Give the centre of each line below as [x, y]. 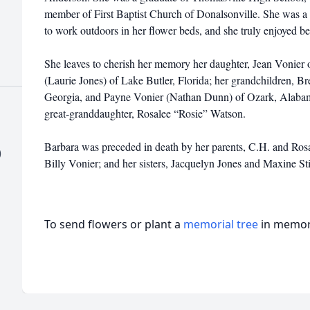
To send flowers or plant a [114, 224]
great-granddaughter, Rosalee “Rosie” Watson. [145, 113]
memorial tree [221, 224]
